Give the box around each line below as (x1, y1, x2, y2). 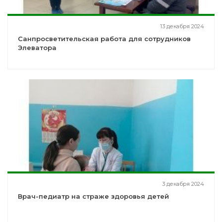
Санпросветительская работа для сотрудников (18, 35, 191, 43)
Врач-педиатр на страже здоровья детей (18, 192, 169, 201)
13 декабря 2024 (160, 23, 204, 30)
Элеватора (18, 44, 56, 52)
